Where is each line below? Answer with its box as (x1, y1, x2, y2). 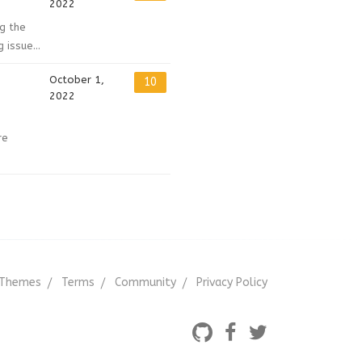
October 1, (49, 74, 104, 86)
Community (115, 276, 176, 289)
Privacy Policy (196, 276, 267, 289)
